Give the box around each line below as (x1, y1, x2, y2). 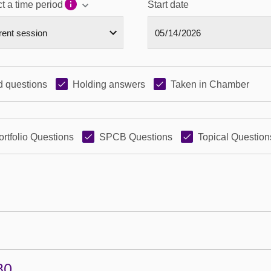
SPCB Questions (99, 132, 172, 142)
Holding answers (73, 79, 145, 90)
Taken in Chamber (171, 79, 249, 90)
